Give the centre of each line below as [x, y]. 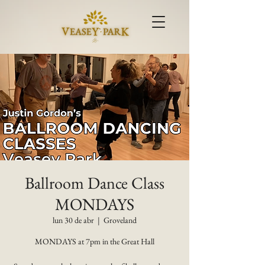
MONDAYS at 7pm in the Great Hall [95, 241]
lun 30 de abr [73, 220]
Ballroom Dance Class [95, 183]
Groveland [120, 220]
